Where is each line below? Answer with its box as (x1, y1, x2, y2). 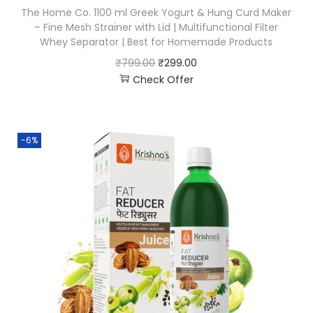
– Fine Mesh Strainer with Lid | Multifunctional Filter (34, 20, 279, 34)
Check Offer (132, 72, 194, 87)
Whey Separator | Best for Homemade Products (40, 34, 273, 49)
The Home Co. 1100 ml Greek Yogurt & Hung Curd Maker (21, 5, 292, 20)
